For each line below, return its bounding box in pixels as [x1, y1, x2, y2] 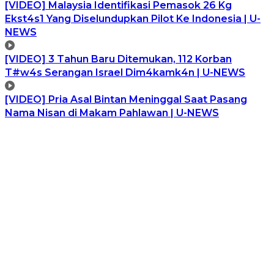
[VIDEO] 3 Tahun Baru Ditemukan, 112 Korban [5, 53, 232, 65]
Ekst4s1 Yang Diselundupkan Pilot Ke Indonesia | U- [5, 12, 261, 24]
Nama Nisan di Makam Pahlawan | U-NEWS [5, 106, 219, 119]
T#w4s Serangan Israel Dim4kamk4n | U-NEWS [5, 66, 245, 78]
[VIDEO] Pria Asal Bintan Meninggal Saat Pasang [5, 93, 247, 105]
